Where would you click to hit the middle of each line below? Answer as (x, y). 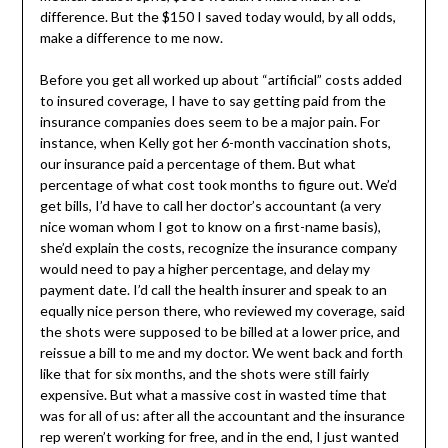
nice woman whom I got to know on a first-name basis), (210, 227)
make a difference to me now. (131, 38)
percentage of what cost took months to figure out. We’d (218, 185)
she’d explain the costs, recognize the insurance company (218, 248)
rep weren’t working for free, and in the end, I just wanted (219, 437)
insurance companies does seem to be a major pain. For (209, 122)
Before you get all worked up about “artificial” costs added (220, 80)
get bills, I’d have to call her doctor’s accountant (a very (210, 206)
